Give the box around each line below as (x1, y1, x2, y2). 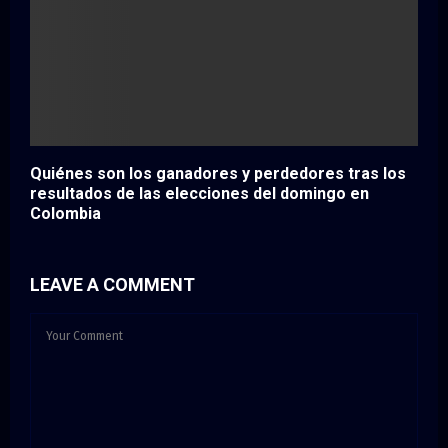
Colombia (30, 204, 101, 224)
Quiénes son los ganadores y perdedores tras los (30, 164, 406, 184)
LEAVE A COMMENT (30, 274, 195, 296)
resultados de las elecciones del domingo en (30, 184, 369, 204)
